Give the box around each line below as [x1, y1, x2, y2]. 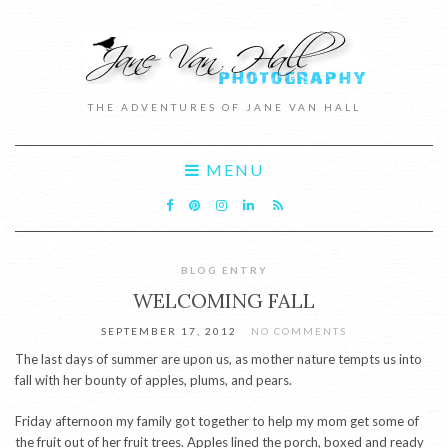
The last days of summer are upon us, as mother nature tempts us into [15, 351, 422, 367]
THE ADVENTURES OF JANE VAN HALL [87, 101, 361, 113]
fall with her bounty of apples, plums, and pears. [15, 372, 292, 388]
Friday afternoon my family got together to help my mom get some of [15, 413, 419, 429]
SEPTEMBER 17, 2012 [101, 325, 237, 337]
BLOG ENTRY [180, 264, 268, 276]
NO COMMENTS [251, 325, 347, 337]
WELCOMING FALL [133, 288, 315, 313]
